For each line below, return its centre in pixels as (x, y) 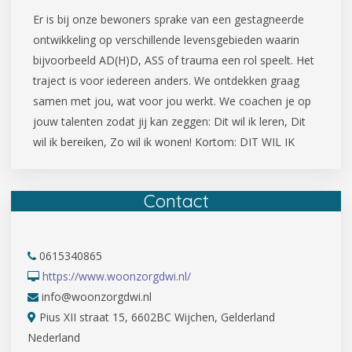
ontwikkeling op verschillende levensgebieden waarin (166, 39)
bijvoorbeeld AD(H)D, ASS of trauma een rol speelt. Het (174, 60)
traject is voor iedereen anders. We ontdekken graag (166, 80)
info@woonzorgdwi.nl (95, 296)
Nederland (54, 337)
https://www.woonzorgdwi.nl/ (117, 276)
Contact (176, 200)
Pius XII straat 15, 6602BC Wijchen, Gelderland (156, 317)
